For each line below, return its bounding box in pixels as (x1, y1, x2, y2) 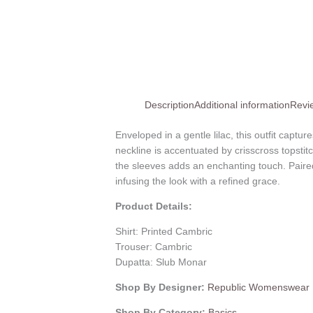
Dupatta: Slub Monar (115, 256, 208, 268)
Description (145, 99, 195, 111)
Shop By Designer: (115, 282, 208, 293)
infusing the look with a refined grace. (115, 175, 281, 187)
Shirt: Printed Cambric (115, 226, 213, 238)
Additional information (194, 99, 291, 111)
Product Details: (115, 201, 193, 212)
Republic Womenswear (208, 282, 310, 293)
